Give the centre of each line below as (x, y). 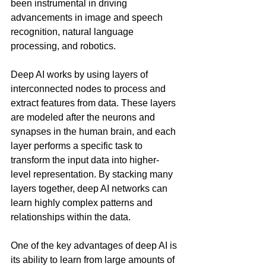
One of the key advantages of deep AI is (95, 246)
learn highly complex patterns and (83, 203)
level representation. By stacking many (93, 174)
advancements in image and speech (88, 18)
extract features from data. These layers (94, 103)
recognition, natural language (73, 32)
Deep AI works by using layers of (80, 75)
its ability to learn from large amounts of (94, 260)
